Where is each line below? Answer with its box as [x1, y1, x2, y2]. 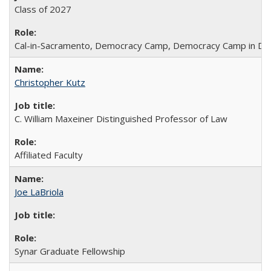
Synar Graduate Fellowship [15, 245, 125, 257]
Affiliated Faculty [15, 149, 83, 161]
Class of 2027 [15, 3, 71, 15]
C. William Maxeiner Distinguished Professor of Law [15, 113, 227, 125]
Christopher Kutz [15, 76, 85, 88]
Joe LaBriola [15, 186, 64, 198]
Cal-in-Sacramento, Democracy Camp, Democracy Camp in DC [15, 39, 270, 51]
